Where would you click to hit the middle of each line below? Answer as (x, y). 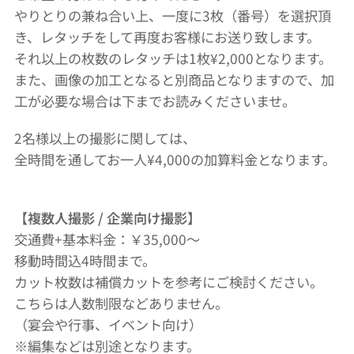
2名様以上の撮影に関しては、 (105, 138)
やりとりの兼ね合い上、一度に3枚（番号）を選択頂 (173, 15)
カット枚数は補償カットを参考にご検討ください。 (169, 282)
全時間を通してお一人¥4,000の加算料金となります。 (175, 159)
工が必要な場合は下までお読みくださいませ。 (155, 101)
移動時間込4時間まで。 (85, 260)
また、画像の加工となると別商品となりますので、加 (174, 79)
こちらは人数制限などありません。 (121, 303)
